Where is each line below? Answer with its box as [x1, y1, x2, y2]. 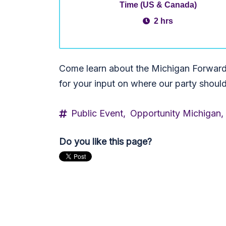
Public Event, [71, 108, 126, 119]
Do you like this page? [59, 136, 152, 147]
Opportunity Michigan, [130, 108, 223, 119]
